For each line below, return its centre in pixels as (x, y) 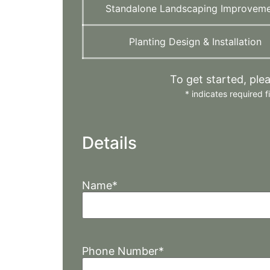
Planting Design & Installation (196, 41)
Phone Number (121, 251)
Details (110, 143)
